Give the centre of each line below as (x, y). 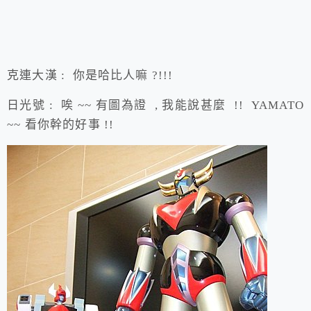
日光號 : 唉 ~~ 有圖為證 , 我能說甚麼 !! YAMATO (155, 106)
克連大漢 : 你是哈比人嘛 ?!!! (90, 76)
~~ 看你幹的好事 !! (61, 125)
